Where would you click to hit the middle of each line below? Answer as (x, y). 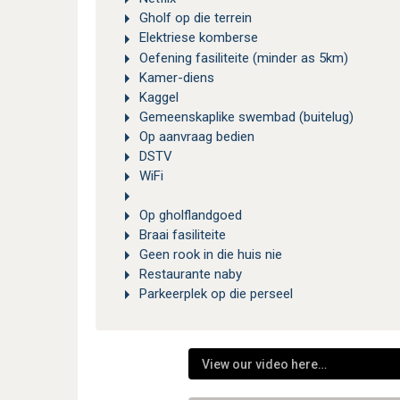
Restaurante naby (191, 275)
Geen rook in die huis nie (211, 254)
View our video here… (265, 365)
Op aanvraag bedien (197, 136)
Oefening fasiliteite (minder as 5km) (244, 58)
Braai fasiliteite (183, 234)
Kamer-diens (177, 77)
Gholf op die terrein (196, 18)
